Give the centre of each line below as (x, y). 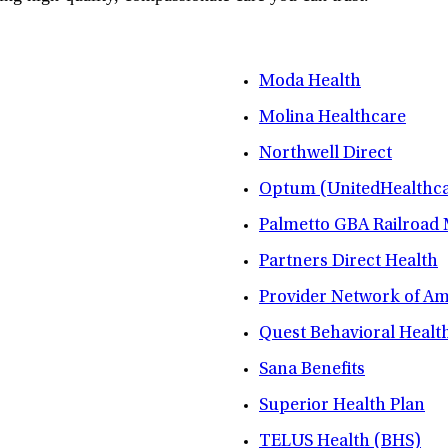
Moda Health (310, 82)
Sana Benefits (312, 370)
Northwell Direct (325, 154)
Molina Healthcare (332, 118)
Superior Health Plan (342, 406)
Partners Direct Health (348, 262)
